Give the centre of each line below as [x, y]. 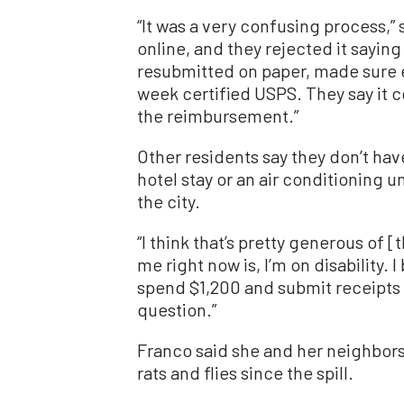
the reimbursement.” [218, 116]
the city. [169, 202]
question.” [177, 310]
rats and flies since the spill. [245, 373]
